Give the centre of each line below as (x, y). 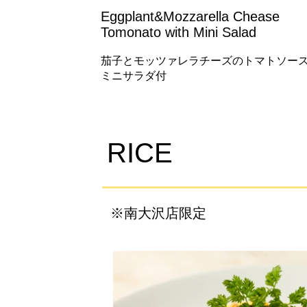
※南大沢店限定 (158, 213)
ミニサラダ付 (134, 76)
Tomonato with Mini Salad (179, 32)
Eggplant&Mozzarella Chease (190, 16)
